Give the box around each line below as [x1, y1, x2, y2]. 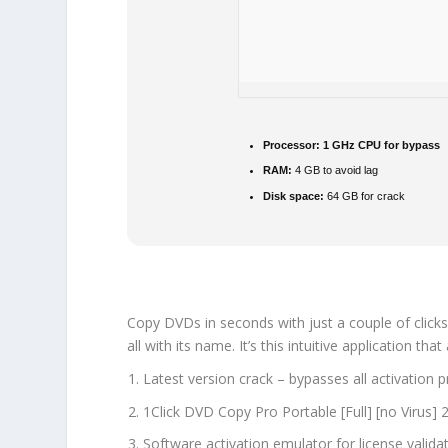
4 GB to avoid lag [292, 164, 379, 177]
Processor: [263, 138, 321, 151]
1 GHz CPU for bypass [320, 138, 441, 151]
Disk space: [263, 190, 325, 203]
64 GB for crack [324, 190, 406, 203]
